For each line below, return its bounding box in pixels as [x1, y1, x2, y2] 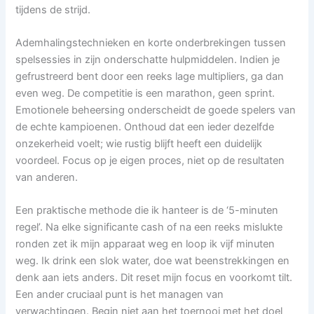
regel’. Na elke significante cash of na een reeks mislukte [15, 221, 283, 234]
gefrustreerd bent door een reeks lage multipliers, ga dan [15, 69, 285, 83]
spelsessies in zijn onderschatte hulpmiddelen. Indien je [15, 53, 280, 66]
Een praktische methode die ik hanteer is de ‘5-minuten [15, 204, 279, 217]
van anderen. [15, 170, 78, 184]
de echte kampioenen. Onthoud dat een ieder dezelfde [15, 120, 275, 133]
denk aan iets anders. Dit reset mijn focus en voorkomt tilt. [15, 271, 293, 285]
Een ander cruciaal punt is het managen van [15, 288, 224, 301]
